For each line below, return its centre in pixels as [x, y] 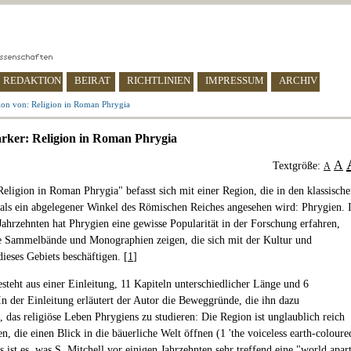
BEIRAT [92, 80]
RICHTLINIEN [159, 80]
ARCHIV [298, 80]
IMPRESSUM [235, 80]
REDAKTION [32, 80]
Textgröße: [298, 166]
